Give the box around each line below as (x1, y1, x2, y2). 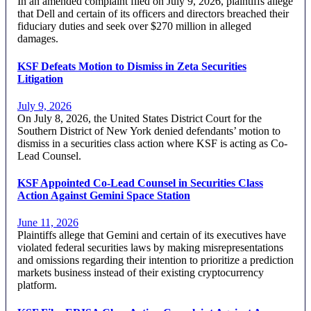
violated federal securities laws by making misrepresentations (17, 242, 283, 254)
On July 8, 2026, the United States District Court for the (17, 112, 262, 124)
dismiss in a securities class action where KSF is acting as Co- (17, 137, 287, 149)
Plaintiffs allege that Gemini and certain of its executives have (17, 229, 286, 242)
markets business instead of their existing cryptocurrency (17, 267, 264, 279)
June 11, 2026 (17, 217, 78, 229)
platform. (17, 279, 57, 292)
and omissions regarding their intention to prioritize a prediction (17, 254, 294, 267)
